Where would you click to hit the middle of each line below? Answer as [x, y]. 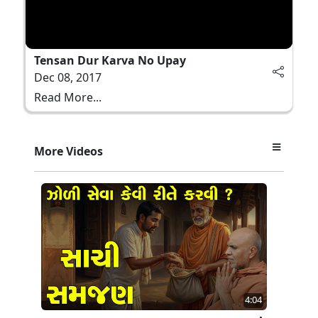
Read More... [68, 97]
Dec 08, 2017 [68, 77]
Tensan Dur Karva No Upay [110, 60]
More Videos [68, 151]
